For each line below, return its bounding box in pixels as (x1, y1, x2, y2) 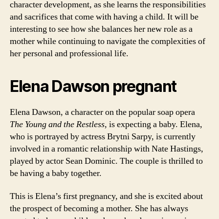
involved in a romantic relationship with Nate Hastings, (10, 143, 203, 154)
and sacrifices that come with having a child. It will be (10, 11, 198, 22)
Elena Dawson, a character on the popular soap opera (10, 106, 195, 118)
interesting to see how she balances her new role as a (10, 23, 193, 35)
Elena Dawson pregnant (10, 76, 177, 96)
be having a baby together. (10, 167, 102, 179)
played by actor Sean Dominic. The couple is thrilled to (10, 155, 203, 167)
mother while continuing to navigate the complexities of (10, 35, 205, 47)
